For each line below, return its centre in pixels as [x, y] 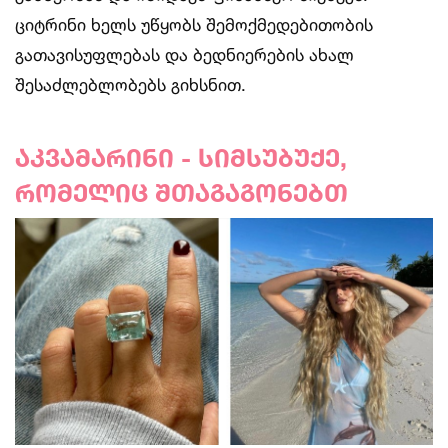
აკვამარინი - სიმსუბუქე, [181, 157]
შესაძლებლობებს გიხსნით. [130, 84]
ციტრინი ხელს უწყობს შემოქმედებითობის [194, 24]
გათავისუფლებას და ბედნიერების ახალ [184, 54]
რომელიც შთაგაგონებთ [181, 192]
